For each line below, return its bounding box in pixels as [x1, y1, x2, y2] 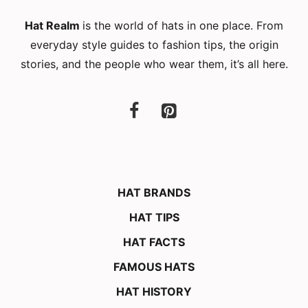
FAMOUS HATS [113, 259, 195, 274]
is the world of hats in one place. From [82, 18, 283, 32]
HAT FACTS [123, 234, 185, 249]
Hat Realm [25, 18, 82, 32]
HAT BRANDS [118, 185, 190, 199]
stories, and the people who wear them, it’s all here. [20, 56, 288, 71]
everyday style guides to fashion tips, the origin [30, 37, 278, 52]
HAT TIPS [129, 210, 179, 224]
